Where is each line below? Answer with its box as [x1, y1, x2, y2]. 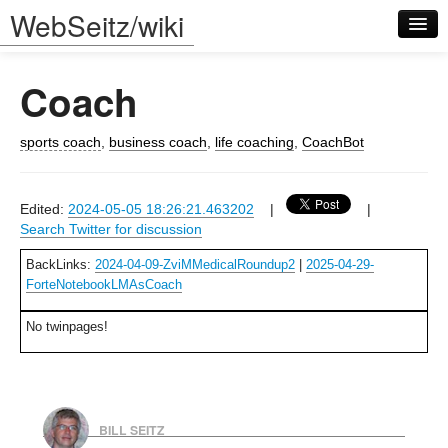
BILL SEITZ [98, 421, 165, 440]
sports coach [20, 134, 101, 150]
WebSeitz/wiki [10, 5, 184, 45]
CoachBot [302, 134, 364, 150]
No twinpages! [26, 319, 108, 334]
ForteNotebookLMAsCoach [26, 277, 182, 292]
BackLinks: [26, 257, 95, 272]
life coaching [215, 134, 294, 150]
